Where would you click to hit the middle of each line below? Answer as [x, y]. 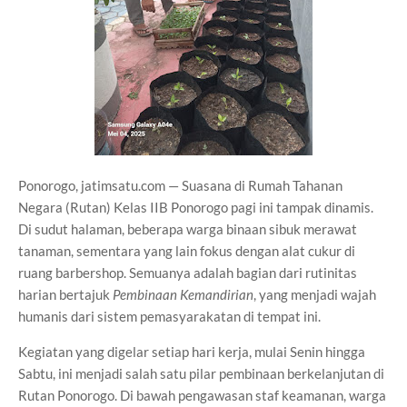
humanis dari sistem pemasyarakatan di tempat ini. [169, 316]
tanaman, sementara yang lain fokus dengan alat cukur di [187, 251]
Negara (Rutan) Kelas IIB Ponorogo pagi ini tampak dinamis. [196, 207]
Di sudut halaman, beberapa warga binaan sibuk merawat [188, 229]
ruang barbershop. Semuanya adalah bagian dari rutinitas [188, 273]
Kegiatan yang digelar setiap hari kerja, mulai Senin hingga [192, 352]
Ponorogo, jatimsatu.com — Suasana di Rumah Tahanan [180, 185]
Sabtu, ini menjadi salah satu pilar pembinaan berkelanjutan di [201, 373]
